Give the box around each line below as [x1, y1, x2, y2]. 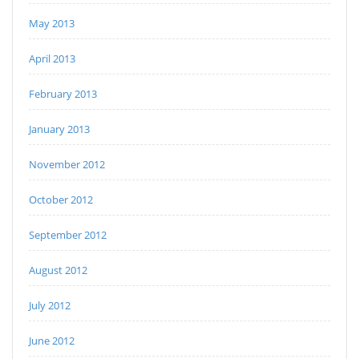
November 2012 [29, 157, 105, 172]
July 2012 [29, 298, 71, 313]
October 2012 [29, 192, 93, 208]
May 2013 [29, 16, 75, 31]
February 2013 [29, 87, 97, 102]
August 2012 [29, 263, 87, 278]
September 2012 [29, 228, 107, 243]
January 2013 [29, 122, 90, 137]
